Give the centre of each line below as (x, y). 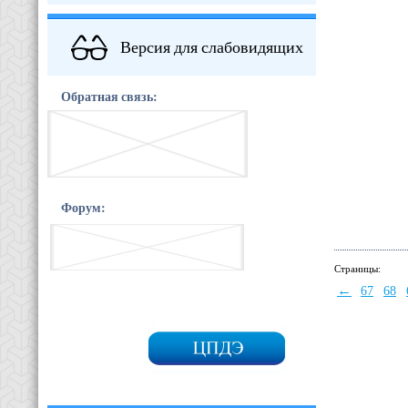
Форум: (83, 208)
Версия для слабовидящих (212, 46)
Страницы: (357, 268)
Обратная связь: (109, 96)
